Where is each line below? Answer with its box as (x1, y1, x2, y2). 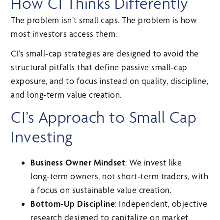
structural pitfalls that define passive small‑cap (11, 61, 188, 72)
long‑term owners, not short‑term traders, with (30, 170, 209, 181)
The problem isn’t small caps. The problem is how (11, 14, 197, 25)
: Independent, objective (115, 198, 208, 209)
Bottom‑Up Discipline (30, 198, 115, 209)
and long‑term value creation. (11, 89, 122, 100)
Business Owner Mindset (30, 157, 126, 167)
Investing (11, 127, 73, 146)
